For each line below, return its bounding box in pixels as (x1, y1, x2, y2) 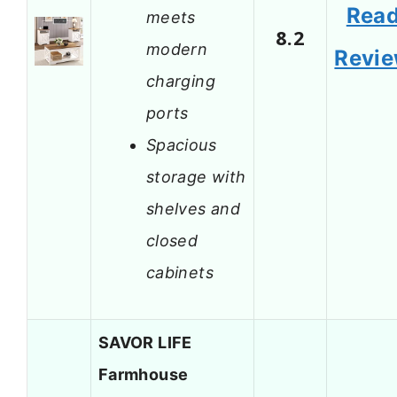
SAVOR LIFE (98, 333, 192, 353)
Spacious (146, 135, 216, 154)
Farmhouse (98, 365, 189, 385)
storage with (146, 167, 246, 186)
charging (146, 71, 215, 90)
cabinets (146, 262, 214, 282)
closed (146, 230, 198, 250)
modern (146, 39, 208, 58)
